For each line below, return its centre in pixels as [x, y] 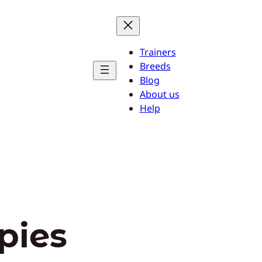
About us [159, 94]
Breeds [155, 66]
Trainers [158, 52]
